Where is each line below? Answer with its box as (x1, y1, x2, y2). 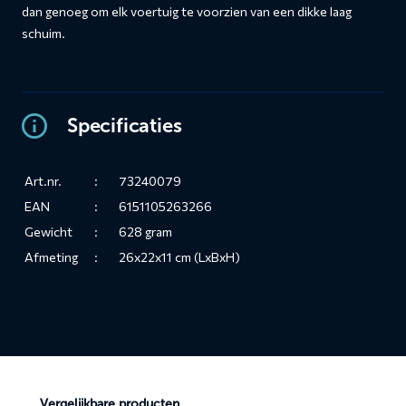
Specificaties (67, 113, 182, 138)
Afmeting (24, 249, 78, 265)
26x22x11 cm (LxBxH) (119, 249, 240, 265)
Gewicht (24, 224, 72, 239)
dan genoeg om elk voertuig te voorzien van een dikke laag (22, 4, 352, 19)
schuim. (22, 25, 65, 41)
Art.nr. (24, 173, 62, 188)
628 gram (119, 224, 172, 239)
